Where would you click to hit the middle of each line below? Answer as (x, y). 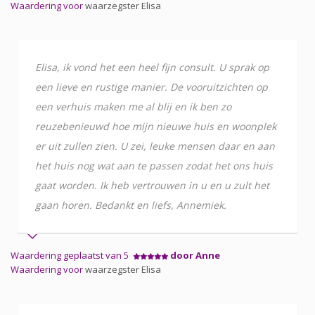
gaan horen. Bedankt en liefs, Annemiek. (131, 205)
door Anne (195, 255)
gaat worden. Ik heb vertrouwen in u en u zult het (152, 185)
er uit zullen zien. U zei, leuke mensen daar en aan (155, 146)
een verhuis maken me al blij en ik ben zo (133, 106)
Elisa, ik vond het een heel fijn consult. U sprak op (152, 67)
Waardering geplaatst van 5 (72, 255)
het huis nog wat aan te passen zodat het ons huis (154, 165)
